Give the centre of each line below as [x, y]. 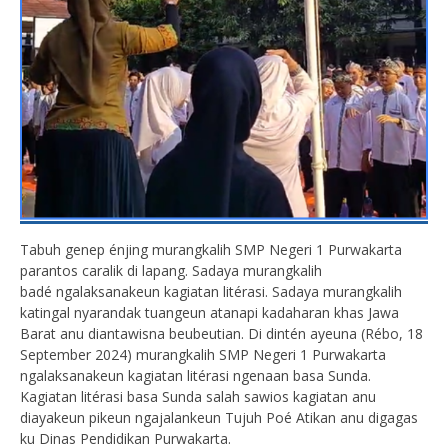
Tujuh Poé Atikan [282, 417]
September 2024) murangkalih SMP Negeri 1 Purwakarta [203, 354]
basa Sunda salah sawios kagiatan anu [249, 396]
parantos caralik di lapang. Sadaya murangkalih [171, 270]
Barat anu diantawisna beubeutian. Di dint [155, 333]
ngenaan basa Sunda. [302, 375]
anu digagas [379, 417]
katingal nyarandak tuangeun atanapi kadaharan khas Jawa [209, 312]
